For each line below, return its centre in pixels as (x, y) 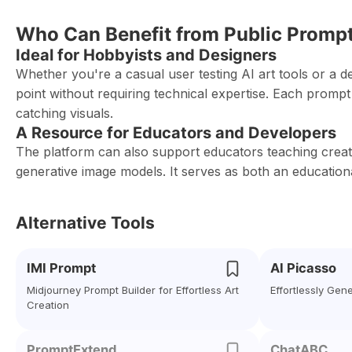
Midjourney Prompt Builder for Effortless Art (133, 290)
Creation (48, 305)
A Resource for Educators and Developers (176, 133)
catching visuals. (64, 113)
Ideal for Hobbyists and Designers (146, 55)
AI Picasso (303, 268)
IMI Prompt (61, 268)
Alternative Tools (85, 223)
